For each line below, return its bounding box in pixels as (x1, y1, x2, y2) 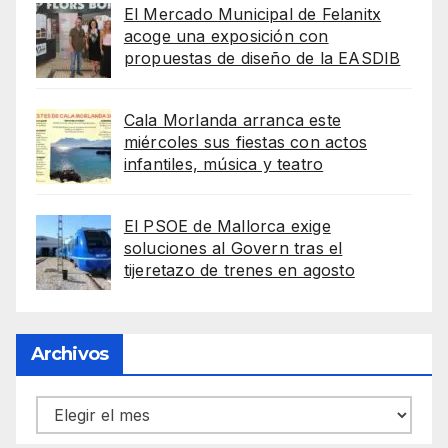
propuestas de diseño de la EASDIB (123, 47, 401, 68)
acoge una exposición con (123, 25, 329, 46)
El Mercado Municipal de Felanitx (123, 3, 382, 24)
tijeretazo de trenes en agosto (123, 259, 355, 280)
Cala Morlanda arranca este (123, 109, 341, 130)
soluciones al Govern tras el (123, 237, 343, 258)
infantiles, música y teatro (123, 153, 324, 174)
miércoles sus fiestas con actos (123, 131, 367, 152)
